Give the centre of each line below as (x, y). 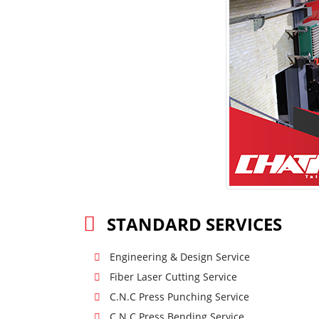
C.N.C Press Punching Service (179, 297)
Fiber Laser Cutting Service (173, 277)
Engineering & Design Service (179, 257)
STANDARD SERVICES (194, 224)
